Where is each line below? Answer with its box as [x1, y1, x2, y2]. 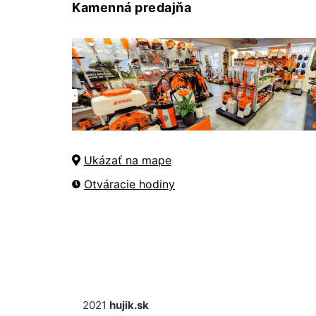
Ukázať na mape [84, 152, 171, 167]
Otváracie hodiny [84, 176, 175, 191]
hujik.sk [109, 298, 149, 312]
